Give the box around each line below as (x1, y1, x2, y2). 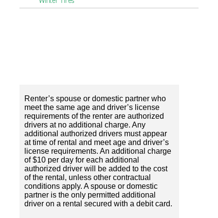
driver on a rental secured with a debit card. (24, 200, 172, 208)
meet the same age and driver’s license (24, 103, 160, 111)
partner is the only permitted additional (24, 191, 156, 199)
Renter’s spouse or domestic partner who (24, 94, 166, 103)
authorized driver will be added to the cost (24, 164, 167, 173)
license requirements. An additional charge (24, 147, 171, 155)
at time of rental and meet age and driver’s (24, 138, 169, 146)
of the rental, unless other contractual (24, 173, 151, 182)
